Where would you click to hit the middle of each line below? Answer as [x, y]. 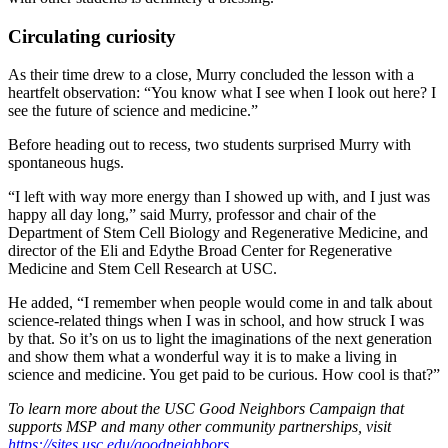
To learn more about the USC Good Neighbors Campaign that [206, 409]
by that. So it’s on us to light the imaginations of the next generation [220, 339]
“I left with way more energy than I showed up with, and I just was [219, 197]
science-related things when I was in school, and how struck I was [216, 321]
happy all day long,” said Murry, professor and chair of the [192, 215]
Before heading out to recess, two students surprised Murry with [209, 145]
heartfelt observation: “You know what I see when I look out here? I [222, 93]
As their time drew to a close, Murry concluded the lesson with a [211, 75]
